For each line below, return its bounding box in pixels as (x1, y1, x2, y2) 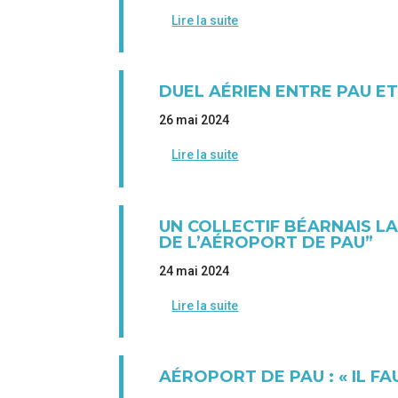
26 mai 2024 (159, 113, 230, 128)
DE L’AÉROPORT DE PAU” (159, 232, 374, 252)
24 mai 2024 (159, 263, 230, 278)
